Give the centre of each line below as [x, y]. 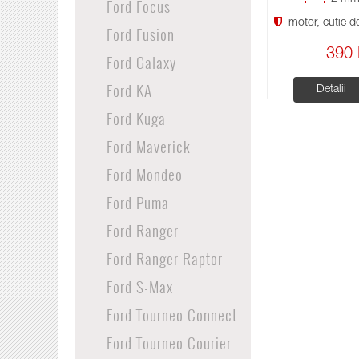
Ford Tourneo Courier [169, 342]
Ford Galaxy [141, 62]
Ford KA [129, 90]
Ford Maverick [148, 146]
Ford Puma [137, 202]
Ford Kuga [136, 118]
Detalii [331, 89]
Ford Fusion [140, 34]
